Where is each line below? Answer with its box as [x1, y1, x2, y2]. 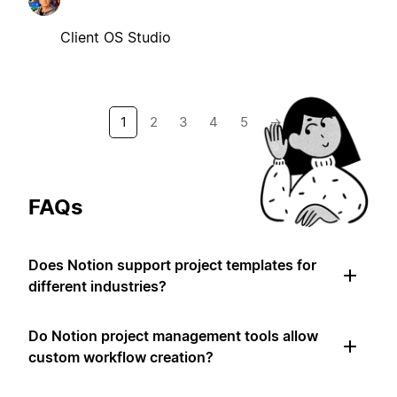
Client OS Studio [60, 27, 171, 46]
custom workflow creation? [28, 348, 214, 367]
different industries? [28, 277, 167, 296]
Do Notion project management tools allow [28, 327, 318, 346]
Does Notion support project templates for [28, 256, 316, 275]
